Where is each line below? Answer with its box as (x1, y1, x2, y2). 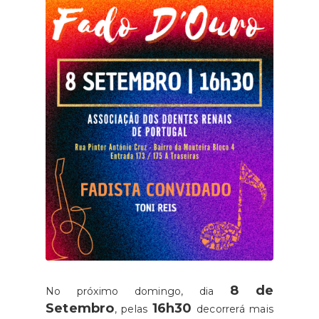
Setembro (46, 300, 115, 316)
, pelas (114, 302, 152, 315)
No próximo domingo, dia (46, 284, 230, 298)
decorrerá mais (192, 302, 273, 315)
